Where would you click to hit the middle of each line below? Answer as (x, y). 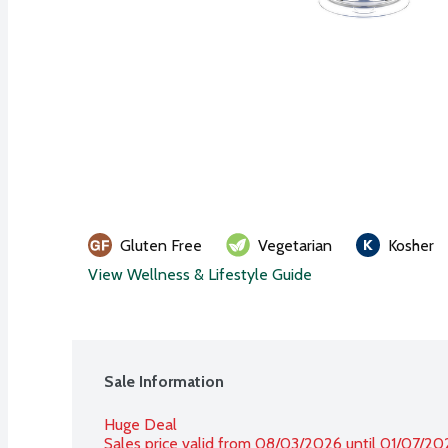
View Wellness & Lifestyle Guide (200, 274)
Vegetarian (295, 245)
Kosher (411, 245)
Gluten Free (161, 245)
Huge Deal (140, 424)
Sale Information (164, 381)
